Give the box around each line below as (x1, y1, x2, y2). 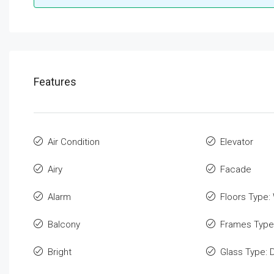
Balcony (48, 219, 80, 231)
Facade (220, 164, 251, 176)
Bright (48, 246, 72, 258)
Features (34, 75, 76, 89)
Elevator (220, 136, 253, 148)
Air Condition (48, 136, 100, 148)
